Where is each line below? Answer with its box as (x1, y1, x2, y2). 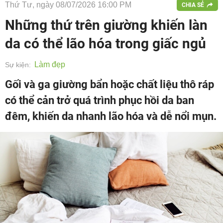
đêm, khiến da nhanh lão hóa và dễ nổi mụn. (5, 110, 217, 122)
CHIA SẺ (182, 1, 204, 8)
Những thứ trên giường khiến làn (5, 17, 208, 33)
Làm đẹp (34, 60, 65, 69)
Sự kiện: (5, 61, 31, 69)
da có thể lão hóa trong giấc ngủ (5, 35, 206, 52)
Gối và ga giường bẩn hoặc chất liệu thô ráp (5, 78, 214, 91)
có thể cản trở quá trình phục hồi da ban (5, 94, 194, 107)
